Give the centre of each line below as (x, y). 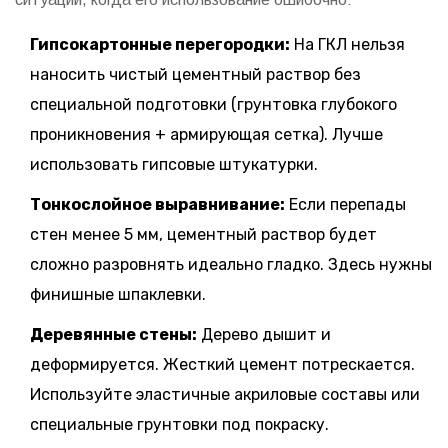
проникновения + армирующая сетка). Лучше (206, 135)
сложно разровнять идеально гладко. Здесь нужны (231, 265)
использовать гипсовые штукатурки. (174, 165)
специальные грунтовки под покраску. (179, 425)
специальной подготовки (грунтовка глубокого (213, 105)
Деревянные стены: (113, 335)
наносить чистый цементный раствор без (195, 75)
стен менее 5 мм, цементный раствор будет (203, 235)
